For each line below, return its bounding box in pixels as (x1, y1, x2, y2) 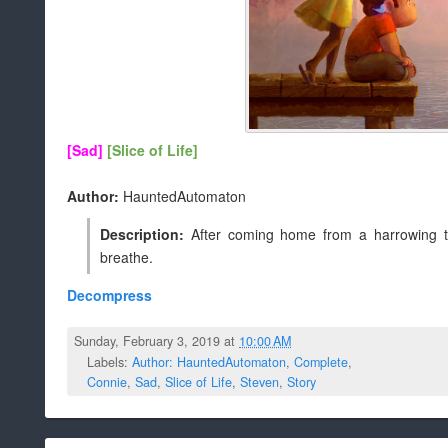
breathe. (100, 247, 153, 267)
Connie (87, 372, 127, 391)
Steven (240, 372, 279, 391)
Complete (294, 352, 348, 371)
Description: (100, 224, 191, 244)
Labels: (87, 352, 132, 371)
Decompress (67, 285, 152, 305)
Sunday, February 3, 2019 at (74, 332, 240, 350)
